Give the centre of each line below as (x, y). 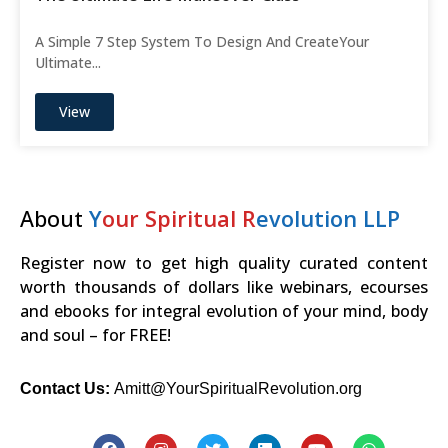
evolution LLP (328, 218)
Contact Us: (65, 388)
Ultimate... (68, 62)
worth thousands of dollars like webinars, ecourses (224, 286)
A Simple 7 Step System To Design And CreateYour (202, 41)
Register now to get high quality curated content (224, 262)
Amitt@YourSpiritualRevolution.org (238, 388)
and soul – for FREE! (95, 334)
